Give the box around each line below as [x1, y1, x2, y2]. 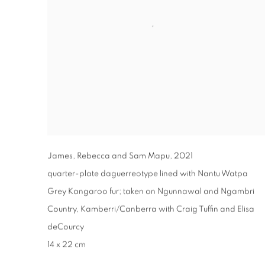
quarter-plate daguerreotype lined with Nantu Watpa [47, 169, 248, 178]
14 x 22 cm [47, 240, 86, 249]
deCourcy [47, 222, 84, 231]
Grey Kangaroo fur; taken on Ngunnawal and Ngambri [47, 187, 254, 196]
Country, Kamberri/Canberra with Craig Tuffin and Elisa [47, 205, 254, 214]
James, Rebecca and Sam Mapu [47, 151, 170, 160]
